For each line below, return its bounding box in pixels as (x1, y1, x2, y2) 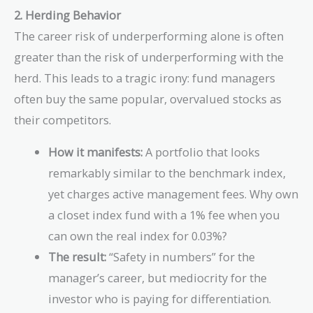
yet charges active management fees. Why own (48, 185, 299, 202)
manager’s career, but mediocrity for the (48, 269, 268, 286)
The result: (48, 248, 107, 265)
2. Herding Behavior (14, 6, 121, 23)
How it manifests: (48, 143, 143, 160)
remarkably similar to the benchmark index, (48, 164, 286, 181)
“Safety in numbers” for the (106, 248, 256, 265)
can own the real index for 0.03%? (48, 227, 228, 244)
